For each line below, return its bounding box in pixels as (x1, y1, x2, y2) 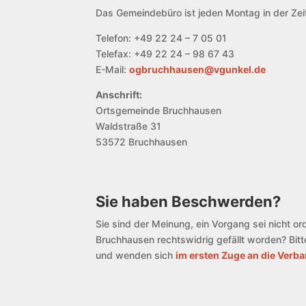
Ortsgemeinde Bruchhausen (96, 104, 222, 116)
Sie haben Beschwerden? (96, 192, 281, 210)
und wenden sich (96, 249, 176, 261)
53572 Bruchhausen (96, 135, 188, 148)
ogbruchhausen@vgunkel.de (129, 63, 266, 75)
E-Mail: (96, 63, 130, 75)
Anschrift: (96, 88, 143, 100)
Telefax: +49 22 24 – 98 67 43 (96, 47, 235, 59)
